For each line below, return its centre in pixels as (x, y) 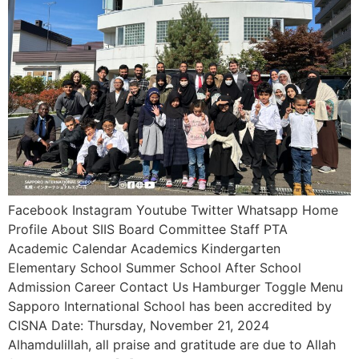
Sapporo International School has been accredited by (170, 306)
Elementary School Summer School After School (155, 267)
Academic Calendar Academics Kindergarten (144, 248)
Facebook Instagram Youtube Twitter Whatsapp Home (173, 210)
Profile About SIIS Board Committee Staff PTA (148, 229)
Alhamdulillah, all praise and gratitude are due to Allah (172, 344)
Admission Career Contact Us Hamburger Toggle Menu (175, 286)
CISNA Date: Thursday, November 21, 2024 (139, 325)
